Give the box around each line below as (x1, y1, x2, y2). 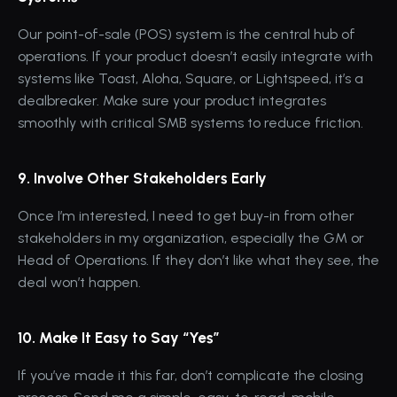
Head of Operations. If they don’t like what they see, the (18, 251, 379, 269)
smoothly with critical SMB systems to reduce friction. (18, 113, 363, 131)
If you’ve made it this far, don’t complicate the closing (18, 366, 363, 384)
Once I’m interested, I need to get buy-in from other (18, 206, 354, 224)
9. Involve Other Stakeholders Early (18, 168, 267, 187)
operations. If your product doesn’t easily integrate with (18, 47, 373, 65)
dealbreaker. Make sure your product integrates (18, 91, 326, 109)
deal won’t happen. (18, 273, 141, 291)
